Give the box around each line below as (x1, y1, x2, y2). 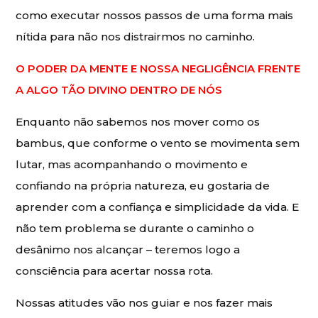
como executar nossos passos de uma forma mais (16, 9, 294, 23)
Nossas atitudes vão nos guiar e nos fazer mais (16, 296, 273, 310)
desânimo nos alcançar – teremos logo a (16, 243, 241, 257)
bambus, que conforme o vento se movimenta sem (16, 136, 300, 150)
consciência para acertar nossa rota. (16, 264, 214, 278)
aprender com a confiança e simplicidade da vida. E (16, 200, 300, 214)
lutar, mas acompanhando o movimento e (16, 158, 248, 172)
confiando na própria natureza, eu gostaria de (16, 179, 270, 193)
